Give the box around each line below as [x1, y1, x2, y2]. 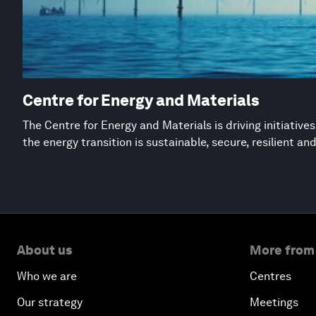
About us [17, 242, 72, 257]
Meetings [250, 295, 298, 309]
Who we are [17, 269, 77, 283]
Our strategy [17, 295, 83, 309]
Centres [250, 269, 291, 283]
